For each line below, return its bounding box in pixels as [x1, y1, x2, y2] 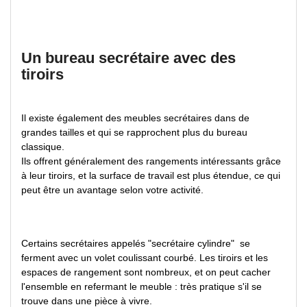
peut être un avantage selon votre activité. [21, 184, 204, 196]
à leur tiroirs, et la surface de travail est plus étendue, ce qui [21, 170, 280, 182]
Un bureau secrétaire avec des [21, 49, 236, 67]
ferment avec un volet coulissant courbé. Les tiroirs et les [21, 252, 268, 264]
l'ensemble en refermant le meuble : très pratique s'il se [21, 281, 262, 293]
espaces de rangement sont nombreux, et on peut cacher [21, 267, 271, 278]
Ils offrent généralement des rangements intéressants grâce [21, 156, 281, 167]
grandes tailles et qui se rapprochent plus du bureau [21, 127, 247, 138]
